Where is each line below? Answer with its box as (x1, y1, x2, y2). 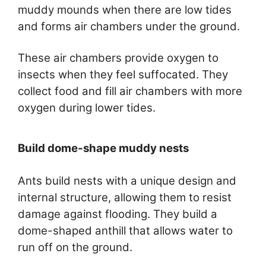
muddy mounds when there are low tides (18, 2, 232, 17)
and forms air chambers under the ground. (18, 19, 240, 33)
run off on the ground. (18, 240, 132, 254)
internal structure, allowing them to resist (18, 190, 232, 204)
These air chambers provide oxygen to (18, 51, 218, 65)
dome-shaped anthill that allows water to (18, 223, 233, 237)
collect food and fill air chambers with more (18, 84, 242, 99)
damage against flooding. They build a (18, 207, 217, 221)
